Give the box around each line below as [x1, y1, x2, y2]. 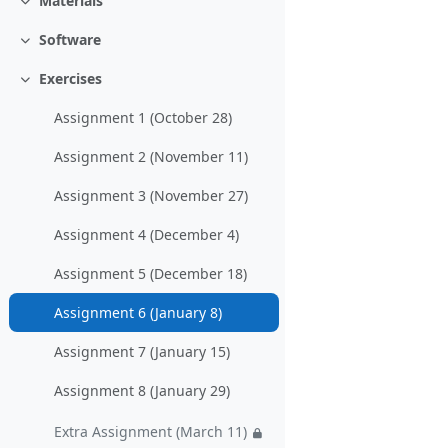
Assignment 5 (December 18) [54, 264, 248, 284]
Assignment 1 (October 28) [54, 108, 233, 128]
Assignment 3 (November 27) [54, 186, 249, 206]
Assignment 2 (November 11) [54, 147, 249, 167]
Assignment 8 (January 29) [54, 381, 231, 401]
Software [38, 30, 101, 50]
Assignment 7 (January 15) [54, 342, 231, 362]
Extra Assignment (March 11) [54, 421, 248, 441]
